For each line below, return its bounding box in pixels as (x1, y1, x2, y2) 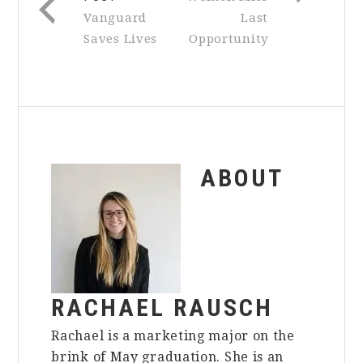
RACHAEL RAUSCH (51, 293, 274, 322)
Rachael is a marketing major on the (51, 327, 295, 344)
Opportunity (189, 31, 268, 46)
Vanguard (83, 10, 147, 25)
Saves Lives (83, 31, 158, 46)
